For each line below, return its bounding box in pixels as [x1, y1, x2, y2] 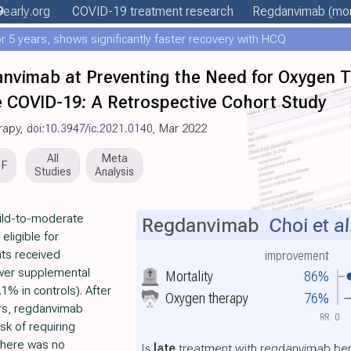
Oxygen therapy [165, 290, 248, 307]
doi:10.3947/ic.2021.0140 [27, 121, 153, 136]
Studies [34, 165, 71, 178]
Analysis [95, 165, 134, 178]
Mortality [165, 267, 213, 284]
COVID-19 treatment [72, 4, 183, 19]
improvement [264, 248, 330, 264]
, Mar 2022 [153, 121, 207, 136]
